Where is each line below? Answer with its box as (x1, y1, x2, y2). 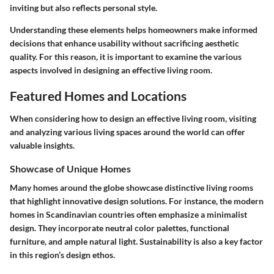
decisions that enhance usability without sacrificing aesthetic (10, 37, 239, 48)
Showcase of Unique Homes (10, 163, 131, 174)
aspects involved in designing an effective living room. (10, 64, 212, 75)
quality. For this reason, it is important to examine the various (10, 51, 242, 62)
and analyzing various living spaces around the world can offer (10, 127, 245, 137)
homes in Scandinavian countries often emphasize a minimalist (10, 209, 247, 220)
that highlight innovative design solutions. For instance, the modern (10, 196, 264, 207)
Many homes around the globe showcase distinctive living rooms (10, 182, 253, 193)
